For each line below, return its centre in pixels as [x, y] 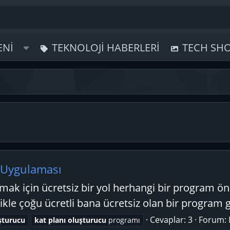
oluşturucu [87, 220]
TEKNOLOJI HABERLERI [106, 47]
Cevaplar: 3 [171, 220]
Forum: [214, 220]
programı [123, 220]
